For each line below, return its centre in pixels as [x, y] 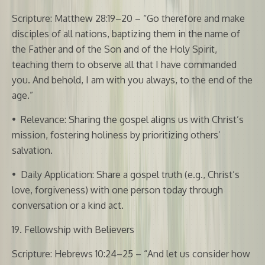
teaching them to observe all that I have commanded [124, 64]
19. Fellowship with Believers [73, 229]
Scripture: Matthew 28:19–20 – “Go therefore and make [128, 18]
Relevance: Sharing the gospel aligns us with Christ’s [132, 119]
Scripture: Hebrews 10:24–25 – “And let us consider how [131, 253]
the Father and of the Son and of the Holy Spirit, [114, 49]
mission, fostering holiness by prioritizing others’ [116, 135]
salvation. [32, 150]
